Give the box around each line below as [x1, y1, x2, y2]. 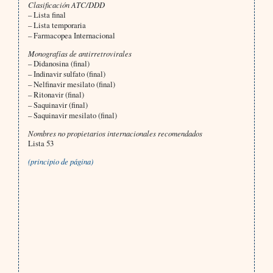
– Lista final [27, 9, 66, 21]
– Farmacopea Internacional [27, 30, 115, 41]
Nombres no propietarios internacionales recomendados [27, 128, 202, 139]
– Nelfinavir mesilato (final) [27, 79, 115, 90]
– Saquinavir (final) [27, 99, 88, 111]
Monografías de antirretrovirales [27, 48, 132, 59]
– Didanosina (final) [27, 58, 90, 69]
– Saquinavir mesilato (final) [27, 110, 117, 121]
